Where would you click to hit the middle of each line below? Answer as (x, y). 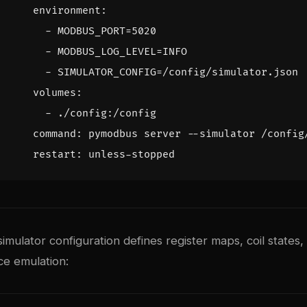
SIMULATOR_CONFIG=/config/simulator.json (178, 73)
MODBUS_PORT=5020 (107, 32)
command (54, 134)
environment (67, 11)
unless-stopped (132, 155)
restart (54, 155)
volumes (54, 93)
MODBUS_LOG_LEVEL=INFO (122, 52)
